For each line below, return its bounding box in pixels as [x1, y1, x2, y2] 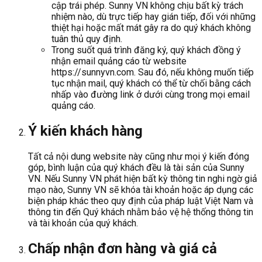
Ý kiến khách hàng [28, 123, 143, 140]
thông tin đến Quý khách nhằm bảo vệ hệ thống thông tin [28, 206, 253, 218]
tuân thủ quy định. [51, 33, 122, 45]
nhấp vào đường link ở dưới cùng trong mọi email [51, 89, 250, 101]
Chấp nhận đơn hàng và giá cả [28, 240, 217, 257]
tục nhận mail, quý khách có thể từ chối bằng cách [51, 78, 251, 89]
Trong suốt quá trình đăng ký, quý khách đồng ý [51, 44, 241, 56]
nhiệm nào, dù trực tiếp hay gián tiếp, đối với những [51, 11, 256, 23]
